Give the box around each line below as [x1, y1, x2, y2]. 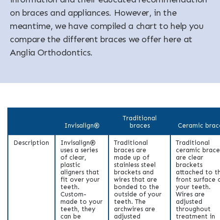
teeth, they [60, 205, 95, 213]
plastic [60, 161, 81, 168]
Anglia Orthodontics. [10, 47, 93, 58]
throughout [176, 205, 211, 213]
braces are [114, 146, 146, 154]
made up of [114, 153, 149, 161]
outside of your [114, 190, 162, 198]
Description [13, 138, 49, 146]
